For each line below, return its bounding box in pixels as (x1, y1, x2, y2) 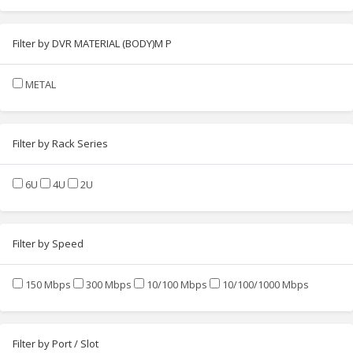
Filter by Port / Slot (13, 336, 98, 351)
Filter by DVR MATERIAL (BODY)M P (13, 35, 172, 50)
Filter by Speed (13, 236, 84, 251)
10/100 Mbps (147, 277, 207, 292)
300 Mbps (86, 277, 132, 292)
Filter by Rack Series (13, 136, 108, 150)
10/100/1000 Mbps (222, 277, 309, 292)
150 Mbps (25, 277, 71, 292)
